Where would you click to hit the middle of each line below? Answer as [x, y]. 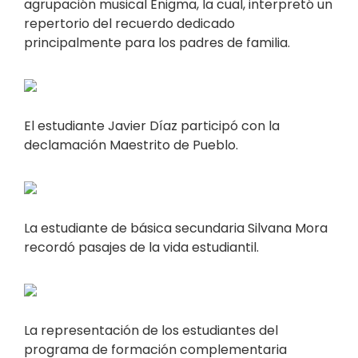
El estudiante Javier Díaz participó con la [152, 126]
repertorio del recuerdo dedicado [129, 24]
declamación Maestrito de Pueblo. [131, 145]
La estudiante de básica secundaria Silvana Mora [176, 229]
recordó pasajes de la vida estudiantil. [141, 248]
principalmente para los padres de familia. [157, 43]
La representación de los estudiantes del [151, 331]
